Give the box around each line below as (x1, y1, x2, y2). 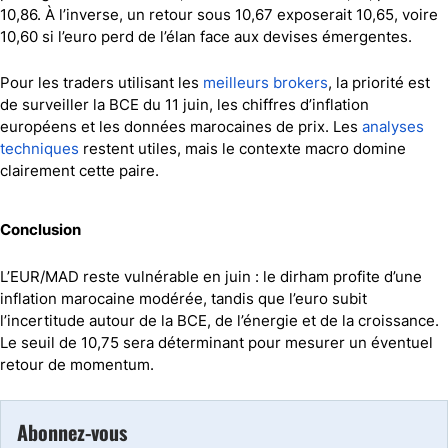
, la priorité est (328, 72, 430, 92)
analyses (362, 116, 424, 136)
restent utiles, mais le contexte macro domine (79, 138, 406, 158)
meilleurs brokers (203, 72, 328, 92)
